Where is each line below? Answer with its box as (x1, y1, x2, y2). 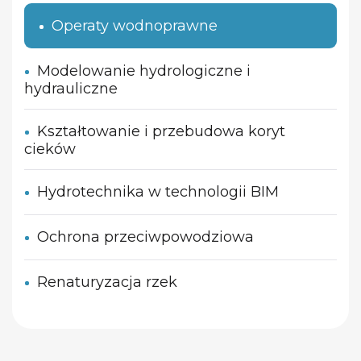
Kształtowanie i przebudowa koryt (37, 122, 285, 141)
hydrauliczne (24, 80, 118, 98)
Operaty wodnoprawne (52, 17, 218, 35)
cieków (24, 140, 76, 159)
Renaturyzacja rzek (37, 273, 177, 292)
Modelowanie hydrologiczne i (37, 62, 251, 81)
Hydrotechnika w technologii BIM (37, 183, 279, 201)
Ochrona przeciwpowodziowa (37, 228, 254, 247)
